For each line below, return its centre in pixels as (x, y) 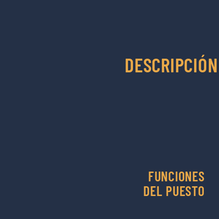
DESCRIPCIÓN (171, 65)
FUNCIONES (176, 176)
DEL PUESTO (174, 191)
